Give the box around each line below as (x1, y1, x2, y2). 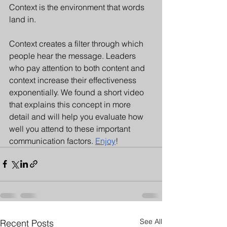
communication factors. (9, 135, 95, 146)
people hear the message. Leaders (9, 50, 138, 61)
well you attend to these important (9, 123, 132, 134)
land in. (9, 14, 38, 24)
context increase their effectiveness (9, 74, 138, 85)
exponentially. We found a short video (9, 87, 146, 97)
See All (140, 216, 162, 226)
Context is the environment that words (9, 2, 146, 12)
